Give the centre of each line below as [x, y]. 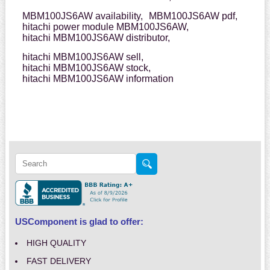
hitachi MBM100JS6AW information [98, 79]
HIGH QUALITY [56, 243]
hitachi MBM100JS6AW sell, [83, 57]
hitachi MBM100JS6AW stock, [86, 68]
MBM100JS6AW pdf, [193, 16]
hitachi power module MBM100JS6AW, [105, 27]
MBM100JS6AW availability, [82, 16]
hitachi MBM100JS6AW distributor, [96, 38]
